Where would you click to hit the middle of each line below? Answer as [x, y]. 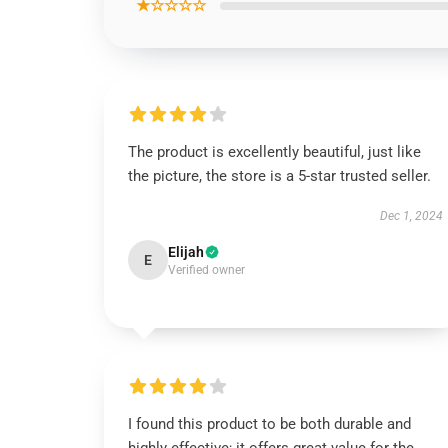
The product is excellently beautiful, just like [274, 152]
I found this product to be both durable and [269, 424]
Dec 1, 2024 [411, 216]
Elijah [186, 252]
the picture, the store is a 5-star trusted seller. [279, 176]
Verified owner [206, 270]
